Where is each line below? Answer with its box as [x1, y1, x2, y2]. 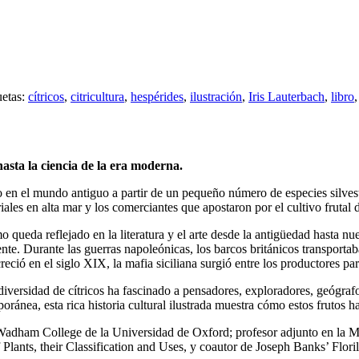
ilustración [190, 89, 242, 103]
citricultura [71, 89, 124, 103]
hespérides [131, 89, 184, 103]
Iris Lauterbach [248, 89, 325, 103]
